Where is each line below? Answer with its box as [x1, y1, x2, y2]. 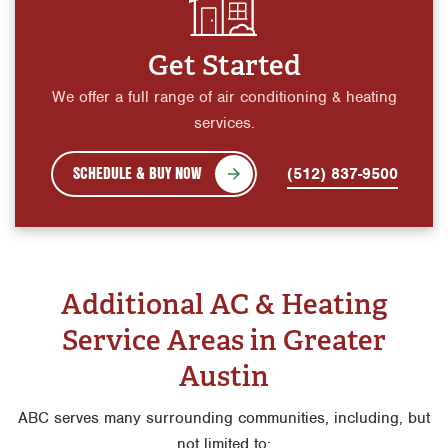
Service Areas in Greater [62, 322, 386, 358]
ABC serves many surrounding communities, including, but [18, 407, 430, 428]
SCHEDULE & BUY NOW [72, 160, 202, 184]
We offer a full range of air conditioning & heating [51, 86, 397, 107]
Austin [179, 358, 269, 394]
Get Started [147, 47, 301, 83]
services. [193, 112, 255, 133]
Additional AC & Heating [60, 286, 388, 322]
